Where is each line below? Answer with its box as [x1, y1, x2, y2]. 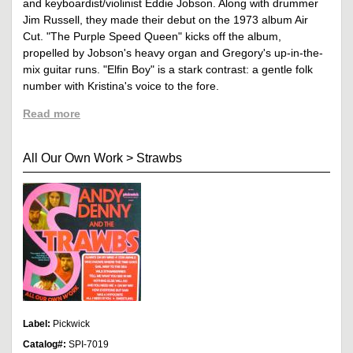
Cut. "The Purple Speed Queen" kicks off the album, [23, 30, 281, 43]
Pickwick [53, 318, 90, 330]
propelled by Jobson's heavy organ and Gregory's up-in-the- [23, 46, 323, 60]
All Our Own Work [23, 151, 123, 165]
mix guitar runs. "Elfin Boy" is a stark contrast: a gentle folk [23, 63, 313, 76]
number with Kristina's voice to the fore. [23, 80, 219, 93]
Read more [23, 107, 80, 121]
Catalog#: [23, 339, 69, 351]
